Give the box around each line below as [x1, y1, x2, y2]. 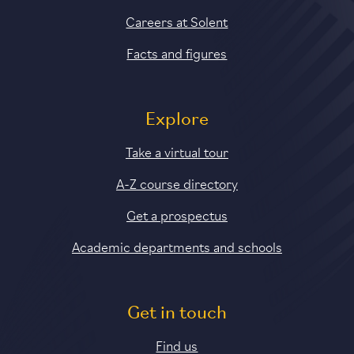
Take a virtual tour [125, 141, 228, 160]
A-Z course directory [115, 173, 238, 192]
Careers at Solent [126, 11, 228, 30]
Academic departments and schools [71, 236, 282, 255]
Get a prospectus [126, 205, 228, 224]
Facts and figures [126, 43, 228, 62]
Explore [145, 111, 209, 130]
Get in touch [126, 304, 227, 323]
